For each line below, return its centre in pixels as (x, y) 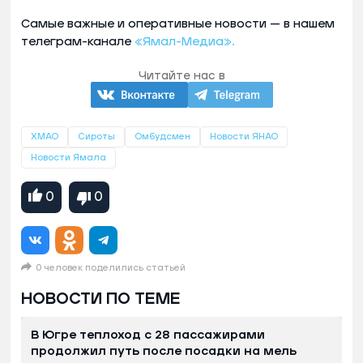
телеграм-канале (78, 41)
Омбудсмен (162, 136)
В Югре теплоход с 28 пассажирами (148, 335)
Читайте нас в (181, 76)
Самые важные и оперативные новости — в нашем (178, 23)
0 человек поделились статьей (111, 267)
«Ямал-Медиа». (185, 41)
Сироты (96, 136)
